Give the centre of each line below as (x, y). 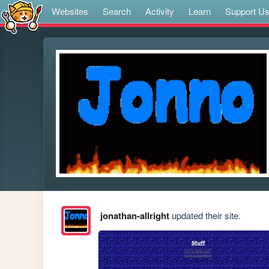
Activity (160, 11)
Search (117, 11)
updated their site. (205, 216)
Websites (70, 11)
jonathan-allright (134, 216)
